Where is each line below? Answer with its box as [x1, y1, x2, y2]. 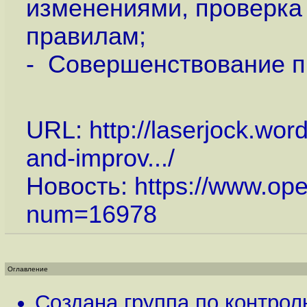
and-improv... [25, 145, 168, 173]
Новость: [25, 173, 134, 201]
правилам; [25, 22, 146, 50]
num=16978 [25, 201, 157, 229]
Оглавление [8, 265, 48, 273]
